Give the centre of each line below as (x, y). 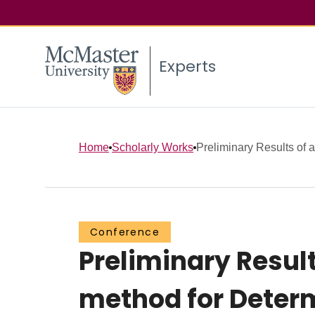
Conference (125, 232)
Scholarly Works (153, 147)
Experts (187, 67)
